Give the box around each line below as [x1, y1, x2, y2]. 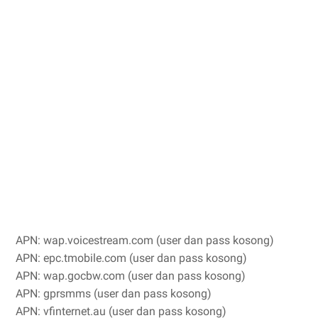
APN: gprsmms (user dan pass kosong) [16, 287, 212, 300]
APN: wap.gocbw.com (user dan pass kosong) [16, 269, 246, 283]
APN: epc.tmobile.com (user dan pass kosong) [16, 251, 247, 265]
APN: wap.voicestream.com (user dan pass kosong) [16, 234, 274, 247]
